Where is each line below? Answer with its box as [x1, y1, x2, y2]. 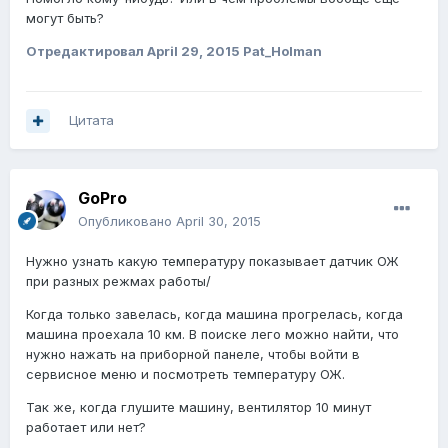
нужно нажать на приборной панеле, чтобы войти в [26, 346, 360, 363]
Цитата [69, 112, 114, 129]
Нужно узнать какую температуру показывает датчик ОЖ [26, 253, 399, 270]
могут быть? [26, 10, 104, 27]
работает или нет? [26, 419, 146, 436]
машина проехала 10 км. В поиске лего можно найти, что [26, 326, 399, 343]
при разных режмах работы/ [26, 273, 211, 290]
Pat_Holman [240, 43, 322, 60]
